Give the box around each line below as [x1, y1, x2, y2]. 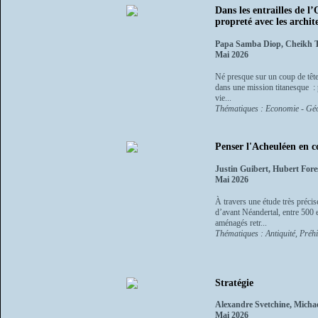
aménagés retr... [215, 217, 267, 228]
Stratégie [215, 277, 253, 288]
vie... [215, 93, 231, 104]
